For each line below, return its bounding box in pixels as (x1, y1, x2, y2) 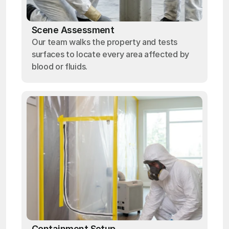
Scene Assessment (32, 25, 114, 35)
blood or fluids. (32, 61, 87, 72)
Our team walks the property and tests (32, 37, 178, 47)
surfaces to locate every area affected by (32, 49, 189, 59)
